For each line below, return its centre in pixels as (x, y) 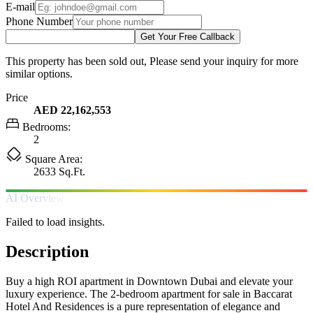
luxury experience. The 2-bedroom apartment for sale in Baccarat (149, 293)
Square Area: (52, 159)
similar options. (39, 73)
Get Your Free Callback (188, 36)
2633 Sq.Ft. (59, 171)
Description (47, 251)
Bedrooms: (45, 126)
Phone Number (39, 21)
